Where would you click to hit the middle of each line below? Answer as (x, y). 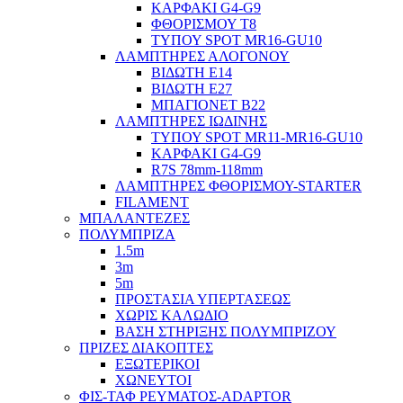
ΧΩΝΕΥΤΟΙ (153, 380)
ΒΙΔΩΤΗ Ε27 (192, 89)
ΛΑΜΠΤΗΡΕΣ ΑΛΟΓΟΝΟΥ (202, 56)
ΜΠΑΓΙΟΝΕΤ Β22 (208, 105)
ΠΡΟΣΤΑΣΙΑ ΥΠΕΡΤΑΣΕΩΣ (203, 299)
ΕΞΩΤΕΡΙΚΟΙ (157, 364)
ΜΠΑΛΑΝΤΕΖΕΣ (134, 218)
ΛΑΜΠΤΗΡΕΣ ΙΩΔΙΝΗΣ (191, 121)
